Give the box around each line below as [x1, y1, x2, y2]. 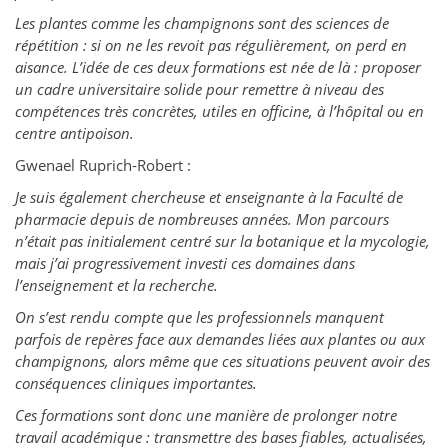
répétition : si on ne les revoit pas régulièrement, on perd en [15, 35, 407, 56]
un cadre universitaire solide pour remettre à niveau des [15, 79, 384, 100]
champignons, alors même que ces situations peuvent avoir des [15, 351, 430, 372]
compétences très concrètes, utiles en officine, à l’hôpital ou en [15, 101, 424, 122]
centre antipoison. [15, 123, 134, 144]
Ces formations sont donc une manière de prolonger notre [15, 405, 397, 426]
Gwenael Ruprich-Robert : [15, 155, 191, 176]
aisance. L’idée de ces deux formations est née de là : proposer [15, 57, 421, 78]
